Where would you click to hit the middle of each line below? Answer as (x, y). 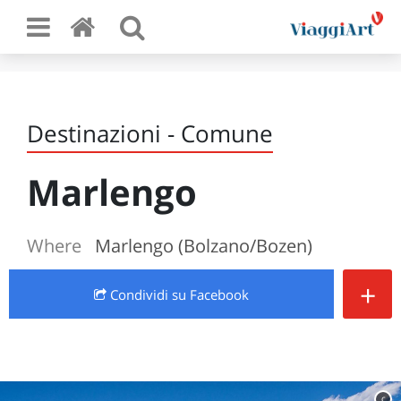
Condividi (139, 294)
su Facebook (210, 294)
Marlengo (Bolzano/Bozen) (204, 246)
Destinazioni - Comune (150, 133)
